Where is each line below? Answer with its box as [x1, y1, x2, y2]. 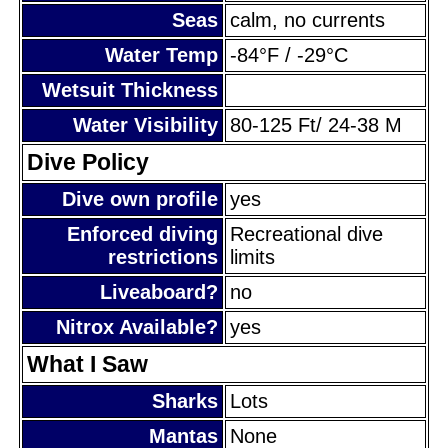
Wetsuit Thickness [42, 78, 218, 101]
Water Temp [105, 43, 218, 66]
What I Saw [27, 350, 148, 377]
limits [230, 245, 275, 268]
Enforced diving [67, 222, 218, 245]
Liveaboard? [100, 280, 218, 303]
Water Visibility [73, 113, 218, 136]
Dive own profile [62, 187, 218, 210]
